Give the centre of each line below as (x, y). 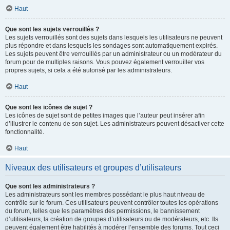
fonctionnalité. (25, 132)
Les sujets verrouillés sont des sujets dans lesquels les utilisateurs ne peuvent (114, 37)
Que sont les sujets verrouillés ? (52, 29)
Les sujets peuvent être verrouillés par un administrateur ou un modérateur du (113, 54)
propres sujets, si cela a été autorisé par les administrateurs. (89, 70)
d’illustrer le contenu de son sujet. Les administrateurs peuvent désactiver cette (115, 124)
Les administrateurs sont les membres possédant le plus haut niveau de (105, 195)
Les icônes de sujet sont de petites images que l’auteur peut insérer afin (105, 116)
